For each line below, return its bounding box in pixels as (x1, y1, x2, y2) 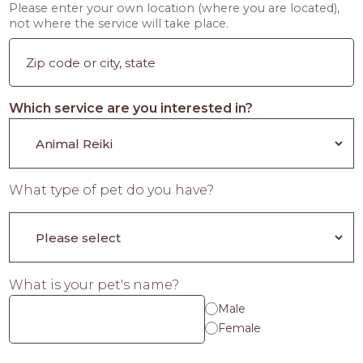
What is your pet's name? (9, 277, 180, 293)
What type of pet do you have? (9, 182, 215, 198)
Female (218, 320, 262, 335)
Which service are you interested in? (9, 100, 254, 116)
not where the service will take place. (9, 16, 229, 31)
